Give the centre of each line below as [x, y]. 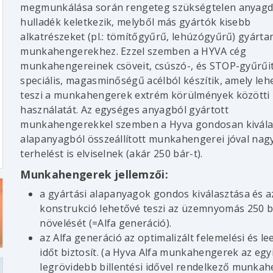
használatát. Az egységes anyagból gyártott [124, 110]
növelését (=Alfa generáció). [106, 223]
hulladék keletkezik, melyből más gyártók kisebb [136, 22]
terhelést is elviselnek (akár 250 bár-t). [112, 154]
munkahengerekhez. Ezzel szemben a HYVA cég [133, 51]
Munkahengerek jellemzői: [94, 175]
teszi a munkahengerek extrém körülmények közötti [145, 95]
